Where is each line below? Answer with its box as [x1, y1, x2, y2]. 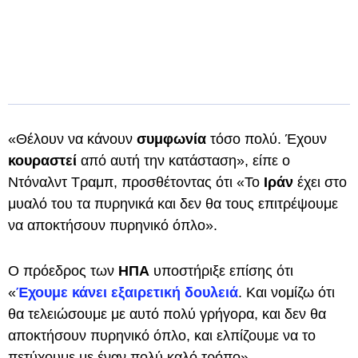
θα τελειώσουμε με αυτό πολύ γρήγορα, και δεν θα [8, 306, 326, 322]
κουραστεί [8, 153, 81, 169]
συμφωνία [137, 131, 210, 147]
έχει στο [297, 174, 347, 190]
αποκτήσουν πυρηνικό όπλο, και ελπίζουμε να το [8, 328, 316, 344]
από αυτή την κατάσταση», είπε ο [81, 153, 290, 169]
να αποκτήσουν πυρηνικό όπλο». [8, 217, 217, 233]
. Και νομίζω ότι [238, 284, 335, 300]
